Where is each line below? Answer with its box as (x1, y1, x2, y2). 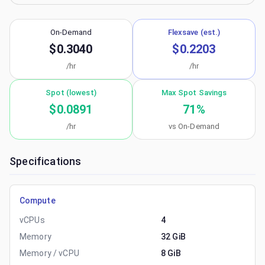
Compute (20, 196, 56, 205)
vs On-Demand (168, 122, 220, 131)
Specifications (9, 155, 82, 167)
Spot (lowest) (46, 88, 96, 97)
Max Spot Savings (161, 88, 227, 97)
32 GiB (161, 232, 186, 241)
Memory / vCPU (20, 248, 79, 258)
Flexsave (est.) (167, 28, 221, 37)
